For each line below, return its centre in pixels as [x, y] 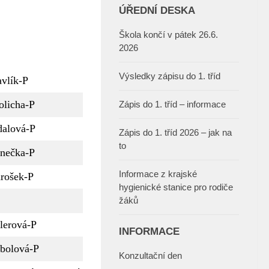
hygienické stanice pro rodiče [176, 187]
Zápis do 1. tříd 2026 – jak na [175, 133]
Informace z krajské [158, 174]
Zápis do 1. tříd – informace [172, 104]
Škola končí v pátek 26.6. [168, 35]
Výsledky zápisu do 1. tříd [170, 76]
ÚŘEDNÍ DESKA [157, 11]
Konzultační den [150, 256]
